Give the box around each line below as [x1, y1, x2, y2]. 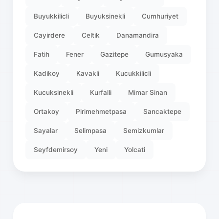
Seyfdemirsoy [34, 145, 78, 153]
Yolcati [124, 145, 146, 153]
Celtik [82, 31, 100, 39]
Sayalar [34, 126, 58, 134]
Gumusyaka [145, 50, 183, 58]
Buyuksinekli [86, 12, 126, 20]
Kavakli [76, 69, 100, 77]
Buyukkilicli [34, 12, 69, 20]
